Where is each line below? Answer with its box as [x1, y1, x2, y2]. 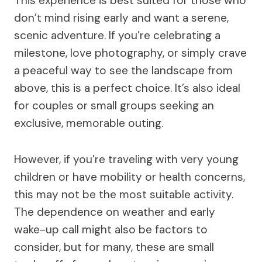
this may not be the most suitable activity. [14, 187, 233, 202]
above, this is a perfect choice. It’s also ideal [14, 81, 240, 96]
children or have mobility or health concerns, [14, 170, 245, 185]
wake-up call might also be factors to [14, 222, 208, 237]
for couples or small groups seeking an [14, 98, 214, 113]
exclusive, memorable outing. [14, 116, 163, 131]
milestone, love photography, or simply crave [14, 46, 247, 61]
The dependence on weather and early [14, 205, 215, 220]
